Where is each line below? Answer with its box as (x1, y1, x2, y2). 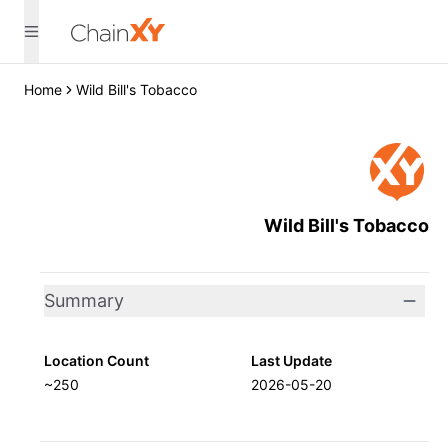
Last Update (250, 352, 332, 369)
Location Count (44, 352, 149, 369)
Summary (44, 290, 124, 311)
